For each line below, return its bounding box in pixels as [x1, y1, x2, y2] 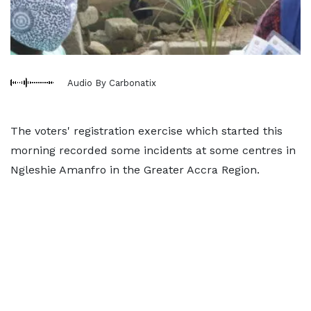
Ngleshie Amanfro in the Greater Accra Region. [10, 163, 260, 176]
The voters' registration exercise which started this [10, 124, 283, 137]
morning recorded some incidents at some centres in [10, 144, 296, 157]
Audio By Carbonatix [67, 77, 156, 88]
